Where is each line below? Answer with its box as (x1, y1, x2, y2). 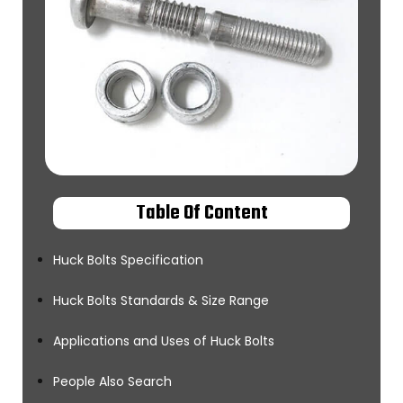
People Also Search (53, 372, 172, 390)
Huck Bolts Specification (53, 251, 203, 269)
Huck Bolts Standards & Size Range (53, 291, 269, 309)
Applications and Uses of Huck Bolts (53, 332, 274, 350)
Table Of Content (135, 198, 268, 228)
